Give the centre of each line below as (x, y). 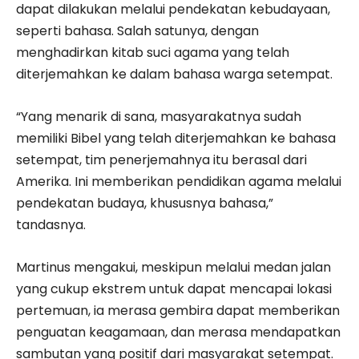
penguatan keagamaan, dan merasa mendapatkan (178, 332)
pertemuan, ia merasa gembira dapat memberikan (178, 310)
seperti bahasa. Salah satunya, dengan (137, 30)
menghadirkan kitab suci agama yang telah (153, 52)
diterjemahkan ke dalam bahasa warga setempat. (174, 74)
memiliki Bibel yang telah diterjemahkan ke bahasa (176, 138)
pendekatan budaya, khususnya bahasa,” (145, 203)
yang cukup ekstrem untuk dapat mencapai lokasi (174, 288)
